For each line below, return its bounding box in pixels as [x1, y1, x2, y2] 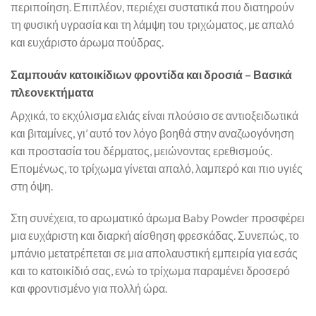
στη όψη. [11, 178, 53, 193]
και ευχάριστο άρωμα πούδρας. [11, 35, 164, 49]
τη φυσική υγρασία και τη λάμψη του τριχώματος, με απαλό [11, 17, 294, 31]
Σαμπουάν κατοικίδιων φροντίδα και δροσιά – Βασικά [11, 67, 292, 81]
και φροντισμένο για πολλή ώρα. [11, 281, 167, 296]
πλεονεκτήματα [11, 85, 94, 99]
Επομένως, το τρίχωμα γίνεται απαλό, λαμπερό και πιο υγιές [11, 161, 303, 175]
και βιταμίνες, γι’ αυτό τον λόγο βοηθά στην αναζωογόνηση [11, 126, 294, 140]
